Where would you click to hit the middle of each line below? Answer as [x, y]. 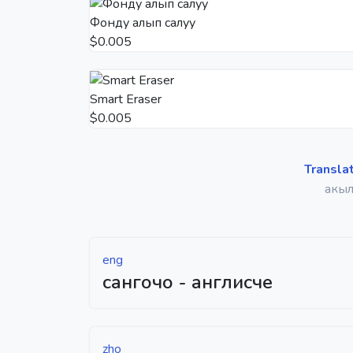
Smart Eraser [126, 99]
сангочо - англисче [188, 282]
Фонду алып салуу [143, 22]
